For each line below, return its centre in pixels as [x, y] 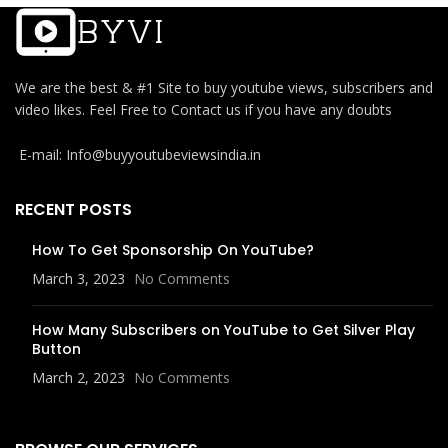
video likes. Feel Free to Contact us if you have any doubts [203, 110]
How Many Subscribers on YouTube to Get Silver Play [223, 330]
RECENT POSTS [73, 210]
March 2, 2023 [78, 378]
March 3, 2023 [78, 279]
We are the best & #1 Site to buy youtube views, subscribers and [224, 88]
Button [56, 349]
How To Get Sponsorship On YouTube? [173, 250]
